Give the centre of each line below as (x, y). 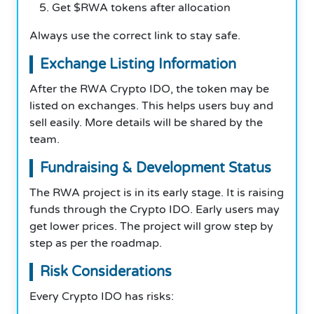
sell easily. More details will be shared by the (146, 122)
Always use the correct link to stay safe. (135, 35)
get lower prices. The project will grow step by (151, 226)
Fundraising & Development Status (156, 168)
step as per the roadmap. (96, 243)
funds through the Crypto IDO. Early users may (155, 209)
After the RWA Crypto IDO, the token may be (149, 89)
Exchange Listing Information (138, 64)
